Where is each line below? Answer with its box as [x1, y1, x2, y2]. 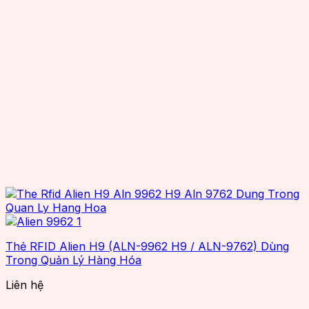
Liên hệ [6, 277, 43, 292]
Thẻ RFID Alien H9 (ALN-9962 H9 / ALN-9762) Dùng [6, 239, 289, 253]
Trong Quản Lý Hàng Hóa [6, 252, 141, 267]
